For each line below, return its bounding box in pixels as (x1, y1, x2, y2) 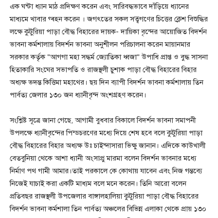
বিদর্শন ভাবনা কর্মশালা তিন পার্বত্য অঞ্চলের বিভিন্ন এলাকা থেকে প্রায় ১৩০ (10, 204, 206, 214)
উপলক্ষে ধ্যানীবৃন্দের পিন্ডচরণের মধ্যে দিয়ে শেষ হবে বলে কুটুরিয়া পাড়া (10, 128, 202, 138)
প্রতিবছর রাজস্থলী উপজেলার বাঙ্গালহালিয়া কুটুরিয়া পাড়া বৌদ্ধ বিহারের (10, 192, 199, 201)
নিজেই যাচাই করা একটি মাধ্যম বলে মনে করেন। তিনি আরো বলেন (10, 179, 186, 188)
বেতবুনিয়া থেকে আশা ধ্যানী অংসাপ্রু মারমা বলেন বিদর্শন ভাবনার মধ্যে (10, 154, 196, 163)
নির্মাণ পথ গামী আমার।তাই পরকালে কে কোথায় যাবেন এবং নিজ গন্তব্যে (10, 166, 202, 176)
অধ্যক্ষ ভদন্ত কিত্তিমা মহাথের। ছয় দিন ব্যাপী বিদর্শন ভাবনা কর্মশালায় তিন (10, 78, 203, 87)
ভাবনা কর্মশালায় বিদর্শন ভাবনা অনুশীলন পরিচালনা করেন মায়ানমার (10, 40, 190, 49)
